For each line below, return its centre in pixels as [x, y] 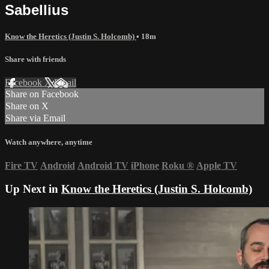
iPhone [145, 166]
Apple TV [217, 166]
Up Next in [33, 189]
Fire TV [21, 166]
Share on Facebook [42, 94]
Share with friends [35, 59]
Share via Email [35, 118]
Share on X [27, 106]
